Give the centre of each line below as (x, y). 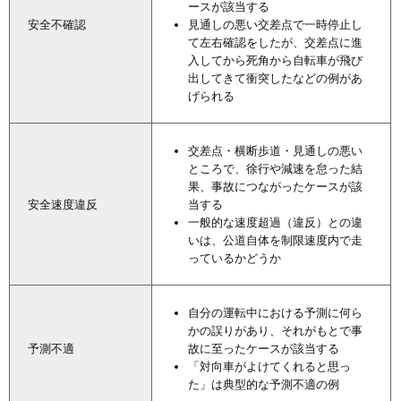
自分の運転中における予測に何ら (275, 313)
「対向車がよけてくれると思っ (269, 367)
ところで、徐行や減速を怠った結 (275, 169)
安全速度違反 (63, 205)
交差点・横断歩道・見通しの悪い (275, 151)
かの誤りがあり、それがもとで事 (275, 331)
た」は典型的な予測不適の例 (264, 384)
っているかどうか (235, 258)
